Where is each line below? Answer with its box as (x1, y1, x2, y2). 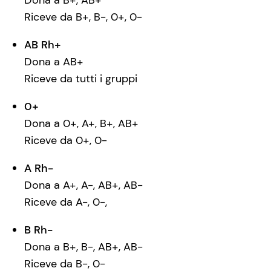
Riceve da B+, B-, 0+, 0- (24, 10, 142, 25)
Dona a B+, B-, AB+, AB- (24, 240, 143, 255)
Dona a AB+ (24, 54, 83, 70)
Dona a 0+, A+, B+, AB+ (24, 116, 139, 131)
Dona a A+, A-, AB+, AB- (24, 178, 143, 193)
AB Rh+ (24, 38, 61, 53)
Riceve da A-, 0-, (24, 195, 107, 210)
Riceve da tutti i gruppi (24, 71, 137, 87)
